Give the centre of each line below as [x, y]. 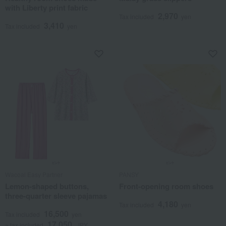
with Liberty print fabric [46, 8]
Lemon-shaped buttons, [47, 186]
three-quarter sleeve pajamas [56, 196]
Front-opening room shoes [166, 186]
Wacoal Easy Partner [34, 174]
